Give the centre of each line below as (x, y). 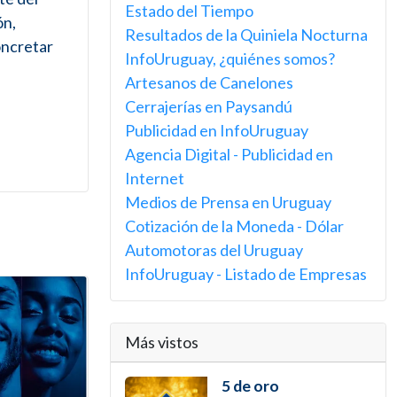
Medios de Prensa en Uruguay (228, 202)
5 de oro (250, 386)
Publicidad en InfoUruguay (217, 130)
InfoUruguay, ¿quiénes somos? (230, 58)
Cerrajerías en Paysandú (209, 106)
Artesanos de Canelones (209, 82)
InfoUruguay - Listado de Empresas (246, 274)
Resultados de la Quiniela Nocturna (246, 35)
